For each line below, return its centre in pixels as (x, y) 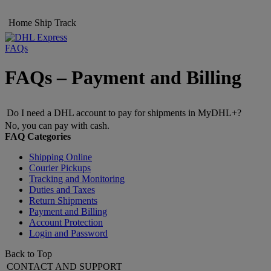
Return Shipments (63, 201)
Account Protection (66, 223)
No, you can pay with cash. (57, 126)
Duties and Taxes (62, 190)
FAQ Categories (38, 137)
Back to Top (28, 254)
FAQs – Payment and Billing (123, 78)
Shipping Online (60, 157)
